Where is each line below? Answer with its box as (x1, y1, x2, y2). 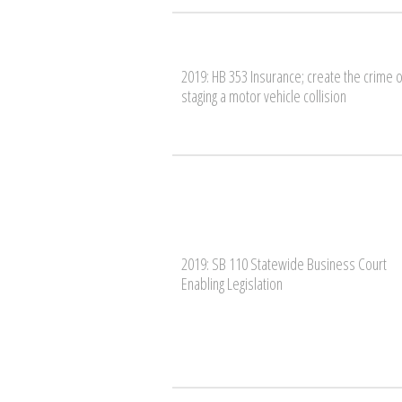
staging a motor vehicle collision (181, 84, 346, 107)
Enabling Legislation (181, 272, 283, 294)
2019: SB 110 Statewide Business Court (181, 252, 387, 275)
